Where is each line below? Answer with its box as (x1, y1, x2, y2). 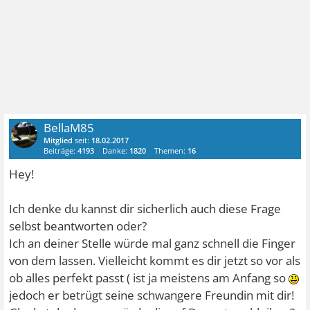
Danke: (102, 145, 130, 156)
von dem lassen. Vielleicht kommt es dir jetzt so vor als (9, 252, 301, 268)
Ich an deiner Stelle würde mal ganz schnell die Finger (9, 235, 296, 251)
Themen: (154, 145, 188, 156)
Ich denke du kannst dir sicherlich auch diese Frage (9, 200, 282, 217)
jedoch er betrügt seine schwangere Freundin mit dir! (9, 286, 295, 303)
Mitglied (44, 134, 73, 145)
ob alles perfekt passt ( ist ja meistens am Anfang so (9, 269, 289, 286)
